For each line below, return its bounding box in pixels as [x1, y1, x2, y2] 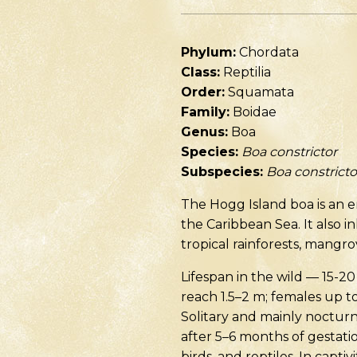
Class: [181, 65, 220, 80]
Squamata [225, 84, 294, 100]
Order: [181, 84, 225, 100]
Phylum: [181, 45, 236, 60]
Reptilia [220, 65, 271, 80]
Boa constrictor [241, 144, 337, 159]
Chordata [236, 45, 299, 60]
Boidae [229, 104, 277, 120]
